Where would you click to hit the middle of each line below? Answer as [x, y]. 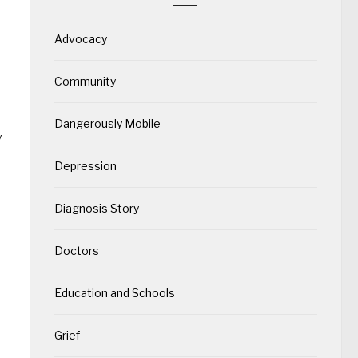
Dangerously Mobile [107, 123]
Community [85, 81]
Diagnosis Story [96, 208]
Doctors [76, 250]
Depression [85, 165]
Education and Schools [114, 292]
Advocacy [80, 38]
